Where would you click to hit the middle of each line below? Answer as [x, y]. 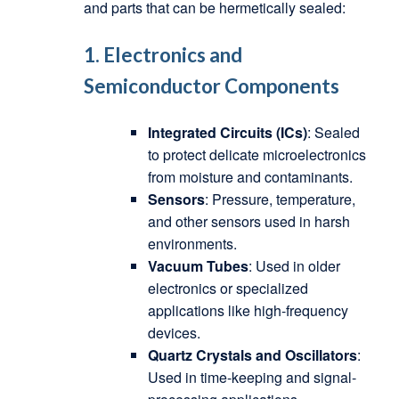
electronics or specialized [228, 289]
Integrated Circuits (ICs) [227, 133]
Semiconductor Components [211, 85]
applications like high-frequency [248, 311]
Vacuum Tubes [198, 266]
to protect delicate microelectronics [256, 155]
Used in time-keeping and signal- [252, 378]
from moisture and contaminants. [250, 177]
